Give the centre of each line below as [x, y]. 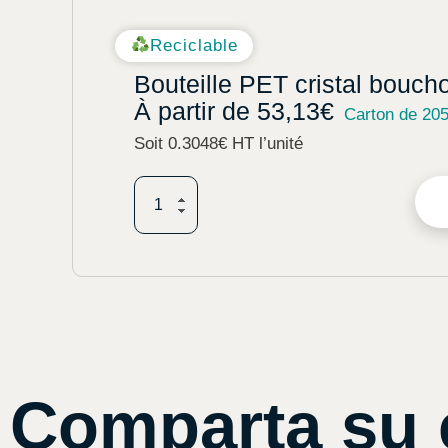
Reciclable [193, 46]
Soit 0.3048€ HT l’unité [218, 143]
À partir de [195, 110]
